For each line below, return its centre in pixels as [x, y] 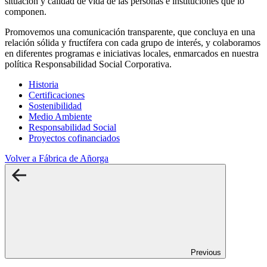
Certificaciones [57, 95]
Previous [206, 253]
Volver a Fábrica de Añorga [57, 159]
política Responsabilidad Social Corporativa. [88, 64]
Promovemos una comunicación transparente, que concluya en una [130, 32]
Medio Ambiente [60, 117]
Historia [44, 85]
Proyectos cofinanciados [74, 138]
